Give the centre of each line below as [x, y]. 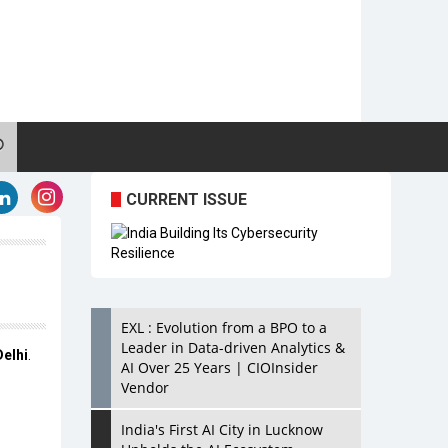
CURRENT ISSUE [186, 199]
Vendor [145, 387]
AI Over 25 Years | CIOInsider [219, 367]
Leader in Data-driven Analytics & [233, 347]
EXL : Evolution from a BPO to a [224, 327]
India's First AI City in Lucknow [222, 429]
